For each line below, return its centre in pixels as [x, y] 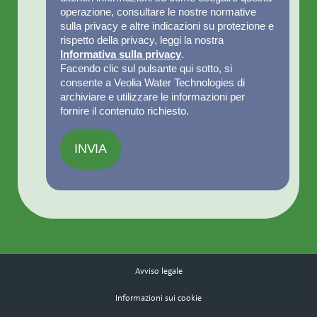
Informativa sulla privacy [121, 54]
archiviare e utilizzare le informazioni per [152, 97]
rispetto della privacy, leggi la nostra [142, 40]
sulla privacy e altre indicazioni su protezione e [167, 26]
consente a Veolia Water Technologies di [152, 82]
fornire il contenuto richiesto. [125, 111]
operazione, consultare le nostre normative [158, 12]
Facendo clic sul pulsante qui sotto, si [146, 68]
